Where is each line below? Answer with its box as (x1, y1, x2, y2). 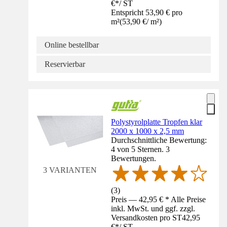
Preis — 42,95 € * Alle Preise (111, 195, 206, 204)
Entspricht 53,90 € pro (111, 8, 183, 17)
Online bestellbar (45, 41, 99, 50)
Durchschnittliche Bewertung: (111, 136, 207, 145)
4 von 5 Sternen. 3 (111, 145, 170, 154)
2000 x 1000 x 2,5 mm (111, 127, 184, 136)
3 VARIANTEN (43, 166, 97, 175)
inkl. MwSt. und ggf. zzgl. (111, 204, 196, 213)
